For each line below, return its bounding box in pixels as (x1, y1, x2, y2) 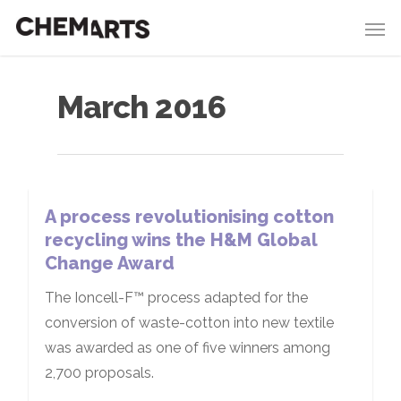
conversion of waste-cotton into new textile (45, 314, 334, 331)
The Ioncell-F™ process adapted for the (45, 289, 308, 306)
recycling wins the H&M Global (45, 229, 317, 251)
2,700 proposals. (45, 364, 154, 381)
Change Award (45, 252, 175, 274)
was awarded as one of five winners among (45, 339, 330, 356)
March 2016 (57, 89, 226, 125)
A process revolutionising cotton (45, 206, 334, 227)
